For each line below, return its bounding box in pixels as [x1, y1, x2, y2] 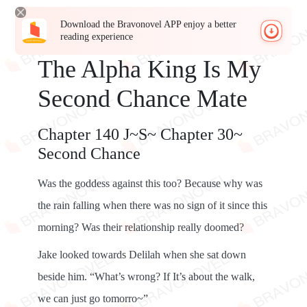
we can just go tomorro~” [38, 293, 148, 304]
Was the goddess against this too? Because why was [38, 177, 262, 189]
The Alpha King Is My [38, 56, 261, 83]
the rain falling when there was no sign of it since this [38, 199, 267, 211]
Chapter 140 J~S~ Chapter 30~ [38, 125, 243, 143]
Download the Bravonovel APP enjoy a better [60, 19, 237, 29]
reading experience [60, 32, 134, 42]
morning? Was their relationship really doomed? [38, 221, 244, 233]
